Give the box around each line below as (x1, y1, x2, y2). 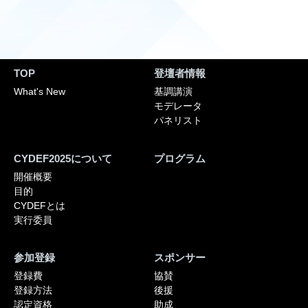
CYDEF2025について (14, 152, 112, 164)
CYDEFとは (14, 199, 65, 211)
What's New (14, 86, 65, 98)
